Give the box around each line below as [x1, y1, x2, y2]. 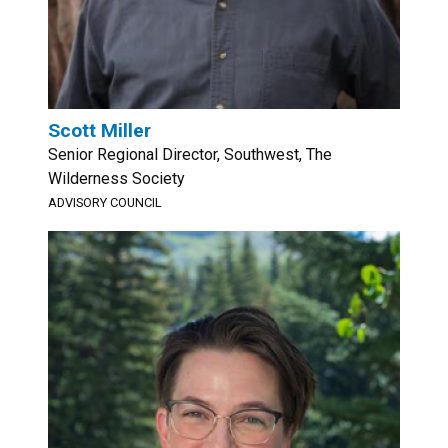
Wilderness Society [48, 169, 185, 188]
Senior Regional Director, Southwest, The [48, 145, 332, 164]
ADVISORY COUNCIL [48, 195, 162, 210]
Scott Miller [48, 119, 151, 142]
